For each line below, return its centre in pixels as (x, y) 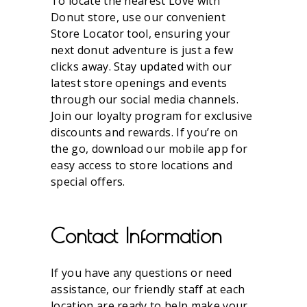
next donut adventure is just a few (142, 50)
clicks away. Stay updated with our (141, 66)
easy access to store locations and (142, 165)
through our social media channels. (145, 99)
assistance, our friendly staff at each (148, 289)
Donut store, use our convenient (138, 17)
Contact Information (136, 235)
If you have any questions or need (142, 273)
